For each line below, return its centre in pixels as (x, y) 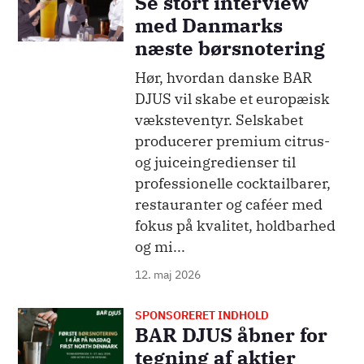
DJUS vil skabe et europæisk (232, 99)
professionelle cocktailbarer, (232, 184)
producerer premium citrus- (232, 141)
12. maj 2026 (167, 275)
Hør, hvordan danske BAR (223, 78)
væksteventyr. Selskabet (219, 120)
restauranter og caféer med (228, 205)
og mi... (160, 247)
